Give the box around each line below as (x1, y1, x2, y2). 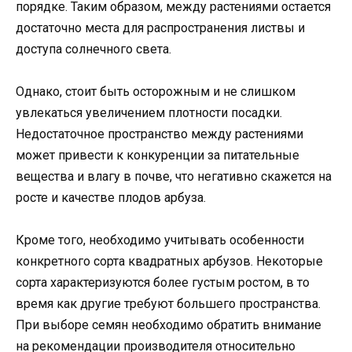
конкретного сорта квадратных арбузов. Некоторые (16, 254, 323, 269)
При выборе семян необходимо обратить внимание (16, 317, 321, 333)
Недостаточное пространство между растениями (16, 126, 303, 142)
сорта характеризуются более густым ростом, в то (16, 275, 310, 291)
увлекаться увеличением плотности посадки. (16, 105, 282, 121)
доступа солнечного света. (16, 41, 171, 57)
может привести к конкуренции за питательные (16, 148, 299, 163)
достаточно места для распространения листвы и (16, 20, 305, 35)
